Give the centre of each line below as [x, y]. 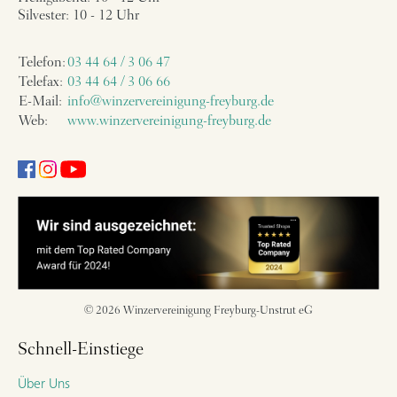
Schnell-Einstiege [81, 350]
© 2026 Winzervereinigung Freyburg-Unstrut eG [198, 310]
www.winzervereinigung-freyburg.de [169, 122]
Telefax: [41, 83]
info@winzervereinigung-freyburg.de [171, 102]
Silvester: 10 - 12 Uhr [78, 16]
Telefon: [42, 63]
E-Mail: [40, 102]
